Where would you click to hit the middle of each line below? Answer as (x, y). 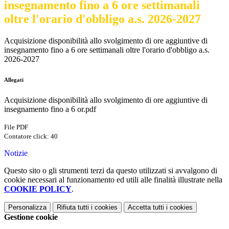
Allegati (14, 80)
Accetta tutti (146, 208)
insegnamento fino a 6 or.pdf (50, 109)
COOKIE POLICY (38, 189)
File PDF (16, 127)
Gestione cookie (31, 217)
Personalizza (27, 208)
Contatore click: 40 (31, 136)
